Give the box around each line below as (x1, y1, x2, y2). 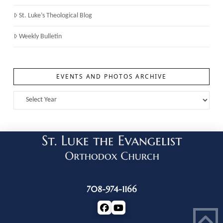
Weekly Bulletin (19, 33, 62, 41)
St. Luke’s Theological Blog (19, 12, 93, 20)
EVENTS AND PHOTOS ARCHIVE (56, 72, 167, 80)
